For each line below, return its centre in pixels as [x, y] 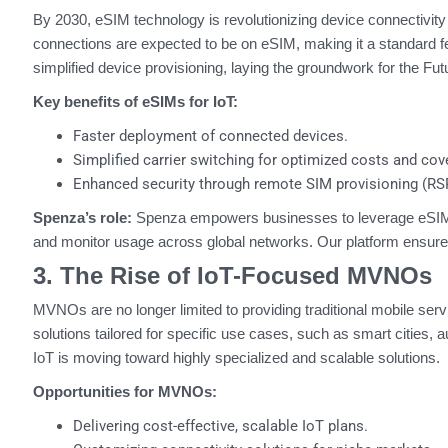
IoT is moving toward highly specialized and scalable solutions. [236, 358]
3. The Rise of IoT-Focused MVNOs [232, 276]
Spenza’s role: [82, 218]
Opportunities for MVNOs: [124, 392]
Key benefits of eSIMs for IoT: [135, 102]
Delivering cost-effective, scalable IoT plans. [220, 426]
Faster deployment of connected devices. [210, 136]
